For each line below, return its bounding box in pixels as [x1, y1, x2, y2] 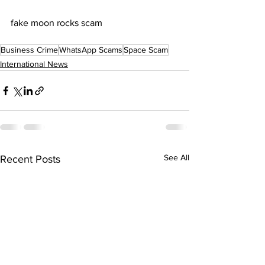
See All [164, 153, 189, 162]
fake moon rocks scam [11, 18, 102, 28]
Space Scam [124, 45, 168, 54]
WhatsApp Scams [59, 45, 122, 54]
